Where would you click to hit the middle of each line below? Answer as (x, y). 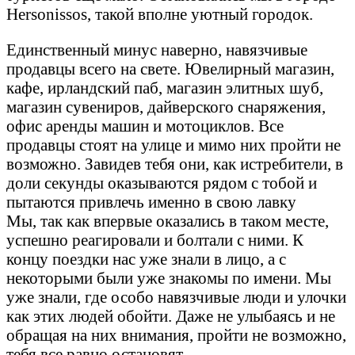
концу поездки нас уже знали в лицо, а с (146, 258)
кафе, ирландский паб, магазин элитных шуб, (165, 87)
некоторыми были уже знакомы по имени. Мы (169, 277)
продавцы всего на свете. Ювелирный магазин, (170, 68)
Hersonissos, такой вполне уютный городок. (160, 13)
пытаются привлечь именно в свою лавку (151, 201)
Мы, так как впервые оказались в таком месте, (168, 220)
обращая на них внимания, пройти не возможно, (176, 334)
